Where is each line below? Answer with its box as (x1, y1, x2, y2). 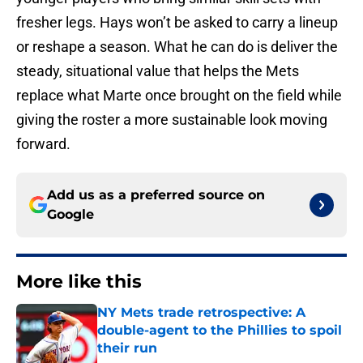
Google (47, 207, 94, 223)
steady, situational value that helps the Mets (16, 62, 299, 80)
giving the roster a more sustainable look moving (16, 111, 327, 129)
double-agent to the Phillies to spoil (97, 322, 342, 339)
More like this (16, 271, 142, 293)
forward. (16, 135, 70, 153)
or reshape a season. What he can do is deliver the (16, 38, 338, 56)
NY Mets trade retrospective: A (97, 305, 305, 321)
